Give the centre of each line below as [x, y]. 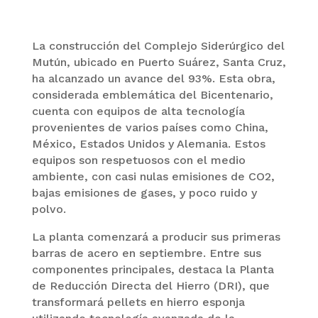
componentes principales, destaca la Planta [153, 270]
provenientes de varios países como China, [150, 128]
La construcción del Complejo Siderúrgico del [158, 46]
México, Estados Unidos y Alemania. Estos [148, 144]
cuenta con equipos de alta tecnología [138, 111]
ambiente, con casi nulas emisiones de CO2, [153, 177]
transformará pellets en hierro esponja [138, 302]
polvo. [49, 209]
